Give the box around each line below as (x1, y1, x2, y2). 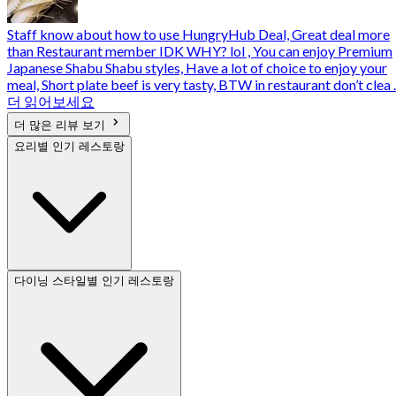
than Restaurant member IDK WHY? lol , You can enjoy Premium (7, 42, 392, 60)
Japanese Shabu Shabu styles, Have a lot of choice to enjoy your (7, 59, 387, 77)
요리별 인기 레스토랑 (14, 140, 125, 154)
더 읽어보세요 (7, 93, 95, 110)
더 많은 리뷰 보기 (14, 118, 109, 133)
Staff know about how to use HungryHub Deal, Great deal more (7, 26, 390, 43)
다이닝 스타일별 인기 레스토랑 (14, 274, 174, 288)
